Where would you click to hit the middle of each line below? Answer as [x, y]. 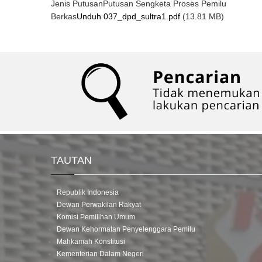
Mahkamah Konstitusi [91, 241]
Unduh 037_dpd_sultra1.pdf [128, 16]
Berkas [64, 16]
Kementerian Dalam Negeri [100, 254]
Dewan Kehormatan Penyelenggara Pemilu [126, 229]
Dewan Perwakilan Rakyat [99, 204]
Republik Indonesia [88, 192]
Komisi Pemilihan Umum [96, 217]
